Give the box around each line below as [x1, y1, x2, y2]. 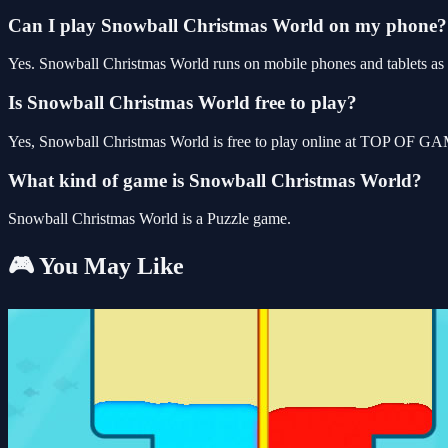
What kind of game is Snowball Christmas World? [8, 169, 422, 191]
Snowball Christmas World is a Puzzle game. [8, 210, 291, 228]
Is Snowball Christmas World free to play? [8, 92, 357, 114]
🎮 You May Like [8, 253, 184, 280]
